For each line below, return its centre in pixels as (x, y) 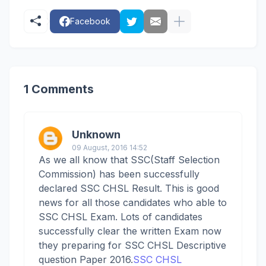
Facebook (90, 21)
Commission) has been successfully (119, 174)
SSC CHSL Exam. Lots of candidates (121, 217)
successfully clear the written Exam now (130, 231)
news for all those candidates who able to (133, 202)
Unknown (96, 134)
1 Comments (59, 89)
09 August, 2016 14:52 (110, 148)
